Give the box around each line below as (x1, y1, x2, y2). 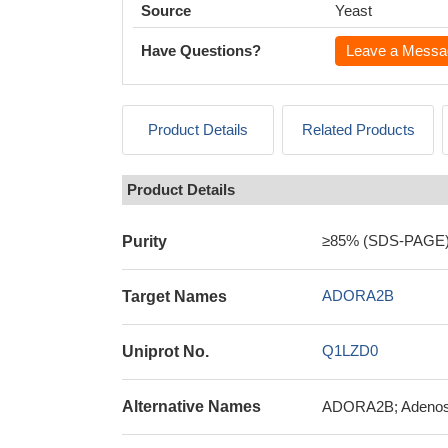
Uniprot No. (122, 343, 209, 360)
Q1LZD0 (322, 342, 378, 359)
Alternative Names (122, 398, 261, 415)
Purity (122, 233, 167, 250)
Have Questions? (141, 42, 261, 59)
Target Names (122, 288, 227, 305)
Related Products (301, 121, 415, 138)
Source (141, 2, 191, 19)
